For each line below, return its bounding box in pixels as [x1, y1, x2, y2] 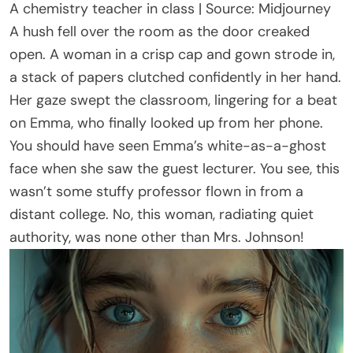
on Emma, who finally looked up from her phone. [9, 113, 323, 132]
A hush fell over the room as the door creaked [9, 21, 310, 41]
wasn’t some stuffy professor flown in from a [9, 181, 303, 201]
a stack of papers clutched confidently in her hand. [9, 67, 341, 87]
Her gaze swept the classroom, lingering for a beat [9, 90, 337, 110]
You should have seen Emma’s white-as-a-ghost [9, 136, 326, 155]
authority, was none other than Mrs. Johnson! [9, 227, 304, 247]
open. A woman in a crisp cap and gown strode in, [9, 44, 335, 64]
